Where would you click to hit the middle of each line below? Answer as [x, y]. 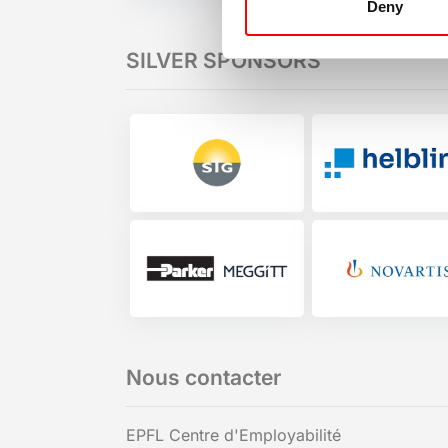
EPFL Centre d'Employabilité [233, 435]
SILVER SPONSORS [223, 60]
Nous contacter [203, 378]
